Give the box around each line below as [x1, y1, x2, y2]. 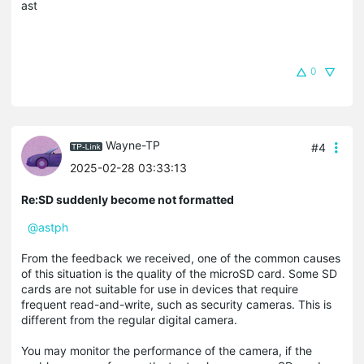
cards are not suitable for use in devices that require [21, 282, 298, 297]
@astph [28, 220, 68, 235]
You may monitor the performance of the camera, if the [21, 344, 312, 358]
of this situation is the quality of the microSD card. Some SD [21, 266, 337, 281]
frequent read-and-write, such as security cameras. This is [21, 297, 331, 312]
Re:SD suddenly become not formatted [21, 193, 234, 207]
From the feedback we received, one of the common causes [21, 251, 340, 266]
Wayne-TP [106, 138, 160, 152]
